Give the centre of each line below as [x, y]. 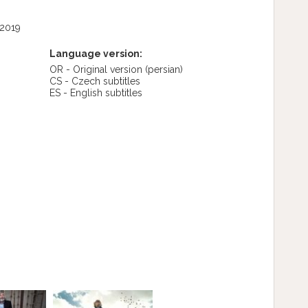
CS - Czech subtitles [95, 81]
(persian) [164, 69]
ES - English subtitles [96, 93]
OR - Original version [97, 69]
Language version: [96, 54]
